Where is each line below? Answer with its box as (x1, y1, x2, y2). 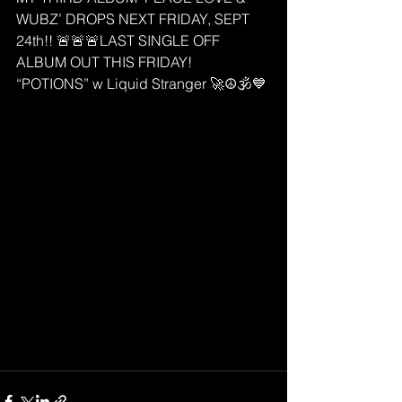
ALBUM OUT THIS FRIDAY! (16, 53, 196, 71)
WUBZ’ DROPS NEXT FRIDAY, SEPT (16, 10, 253, 28)
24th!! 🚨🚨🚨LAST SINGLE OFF (16, 31, 223, 49)
